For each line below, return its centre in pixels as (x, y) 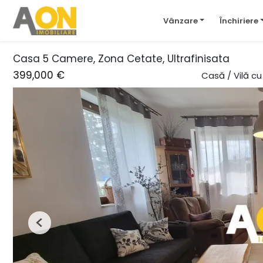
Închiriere (239, 21)
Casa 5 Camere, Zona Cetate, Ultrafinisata (121, 59)
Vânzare (180, 21)
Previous (55, 227)
